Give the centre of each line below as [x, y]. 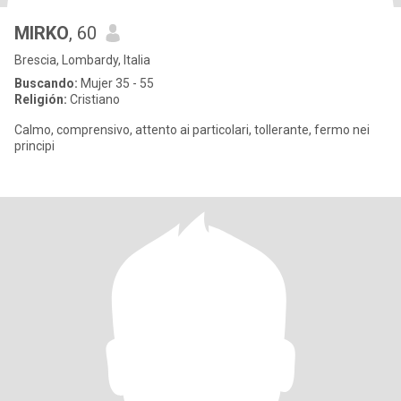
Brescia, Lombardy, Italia [82, 60]
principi [34, 146]
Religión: [41, 99]
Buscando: [46, 83]
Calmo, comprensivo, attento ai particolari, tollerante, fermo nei [192, 130]
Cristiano [94, 99]
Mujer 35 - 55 [116, 83]
